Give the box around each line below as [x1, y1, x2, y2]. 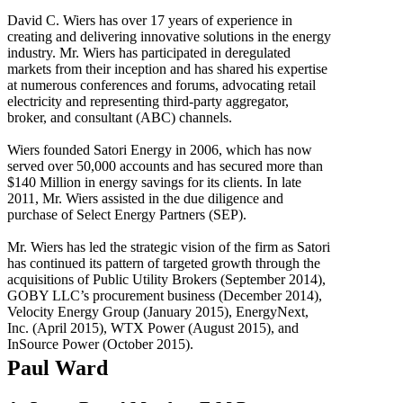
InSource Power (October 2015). [7, 336, 193, 352]
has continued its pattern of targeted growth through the [7, 255, 320, 271]
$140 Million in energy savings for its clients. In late [7, 174, 301, 190]
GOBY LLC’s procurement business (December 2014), [7, 287, 322, 303]
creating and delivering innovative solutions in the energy [7, 28, 331, 44]
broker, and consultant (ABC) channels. [7, 109, 232, 125]
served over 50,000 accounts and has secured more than [7, 157, 323, 174]
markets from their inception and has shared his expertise [7, 60, 327, 76]
